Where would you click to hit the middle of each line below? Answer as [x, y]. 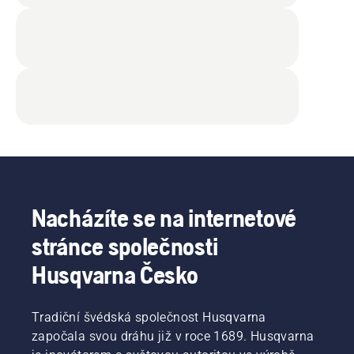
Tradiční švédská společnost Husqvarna [149, 317]
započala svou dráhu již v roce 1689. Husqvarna [173, 336]
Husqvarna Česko [115, 274]
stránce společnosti [125, 246]
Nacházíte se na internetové [164, 217]
